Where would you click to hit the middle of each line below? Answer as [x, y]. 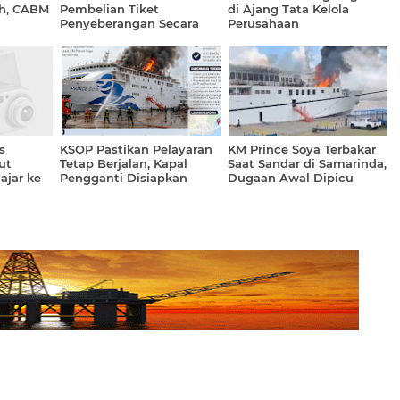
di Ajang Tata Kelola [288, 9]
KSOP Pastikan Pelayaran [136, 149]
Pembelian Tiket [109, 9]
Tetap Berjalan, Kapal [124, 163]
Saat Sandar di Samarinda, [307, 163]
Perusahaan [263, 23]
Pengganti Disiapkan [124, 178]
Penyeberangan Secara [129, 23]
